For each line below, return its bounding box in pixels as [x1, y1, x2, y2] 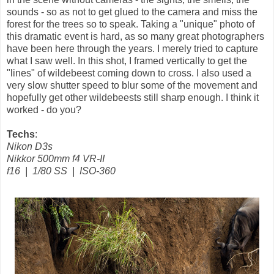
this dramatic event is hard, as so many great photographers [7, 31, 264, 42]
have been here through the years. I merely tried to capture [7, 43, 258, 54]
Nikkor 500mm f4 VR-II [7, 153, 105, 164]
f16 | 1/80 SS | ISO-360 [7, 165, 116, 176]
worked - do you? [7, 104, 81, 115]
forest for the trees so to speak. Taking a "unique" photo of [7, 18, 254, 29]
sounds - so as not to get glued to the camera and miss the [7, 6, 257, 17]
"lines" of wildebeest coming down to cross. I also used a [7, 67, 251, 78]
